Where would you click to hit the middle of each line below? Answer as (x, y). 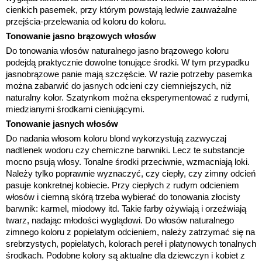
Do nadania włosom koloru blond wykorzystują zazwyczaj (116, 138)
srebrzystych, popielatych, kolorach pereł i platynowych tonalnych (131, 243)
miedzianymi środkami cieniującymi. (75, 109)
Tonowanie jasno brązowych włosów (81, 36)
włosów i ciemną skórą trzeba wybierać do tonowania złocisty (123, 196)
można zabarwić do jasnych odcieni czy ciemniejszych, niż (119, 85)
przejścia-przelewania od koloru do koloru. (86, 21)
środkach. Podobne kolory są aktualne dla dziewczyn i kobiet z (125, 255)
